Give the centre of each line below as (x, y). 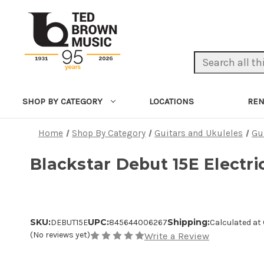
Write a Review (177, 236)
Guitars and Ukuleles (199, 133)
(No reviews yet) (60, 235)
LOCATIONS (172, 101)
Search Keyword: (225, 57)
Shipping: (189, 222)
